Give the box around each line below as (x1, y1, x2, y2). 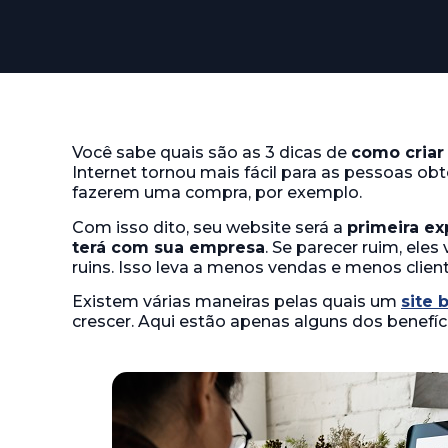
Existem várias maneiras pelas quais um (72, 292, 401, 312)
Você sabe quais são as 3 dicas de (72, 143, 351, 163)
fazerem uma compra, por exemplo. (72, 183, 362, 203)
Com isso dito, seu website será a (72, 217, 347, 237)
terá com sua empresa (72, 237, 265, 257)
